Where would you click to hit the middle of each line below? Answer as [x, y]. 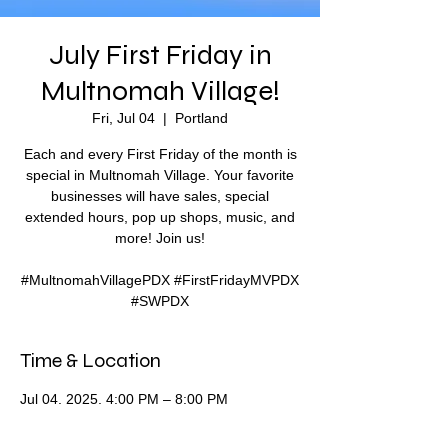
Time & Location [90, 360]
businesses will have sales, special [160, 196]
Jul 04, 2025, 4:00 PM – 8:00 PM [124, 399]
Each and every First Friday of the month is [160, 154]
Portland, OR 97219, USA [101, 437]
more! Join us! [160, 238]
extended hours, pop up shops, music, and [160, 217]
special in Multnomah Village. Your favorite [160, 175]
